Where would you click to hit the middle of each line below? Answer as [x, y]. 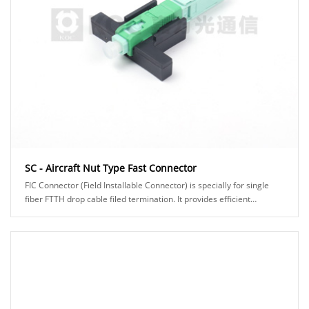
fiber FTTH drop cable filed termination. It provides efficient [138, 199]
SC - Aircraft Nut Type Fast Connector [111, 168]
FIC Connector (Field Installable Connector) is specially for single [147, 186]
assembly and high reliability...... [86, 213]
